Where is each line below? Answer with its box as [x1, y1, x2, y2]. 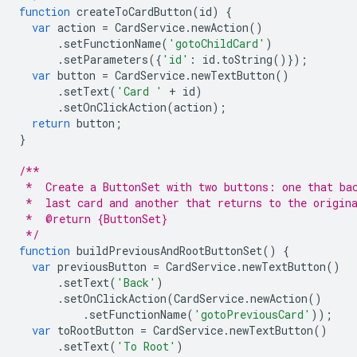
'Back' [116, 275, 156, 291]
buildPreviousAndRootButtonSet [76, 243, 262, 259]
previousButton [57, 259, 147, 275]
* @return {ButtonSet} [19, 211, 167, 227]
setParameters [64, 52, 148, 68]
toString [222, 52, 273, 68]
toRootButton [57, 323, 134, 339]
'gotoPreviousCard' [194, 307, 311, 323]
